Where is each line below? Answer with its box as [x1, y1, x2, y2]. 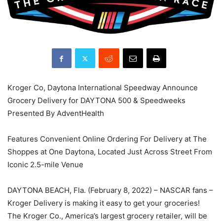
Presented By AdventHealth [7, 109, 104, 118]
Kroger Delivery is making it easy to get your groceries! [7, 198, 200, 208]
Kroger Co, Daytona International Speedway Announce [7, 83, 198, 92]
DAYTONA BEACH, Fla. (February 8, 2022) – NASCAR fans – [7, 185, 213, 195]
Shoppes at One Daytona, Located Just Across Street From [7, 147, 212, 156]
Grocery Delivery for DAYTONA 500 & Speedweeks [7, 96, 185, 105]
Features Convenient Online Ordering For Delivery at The [7, 134, 207, 144]
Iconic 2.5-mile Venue [7, 160, 83, 169]
